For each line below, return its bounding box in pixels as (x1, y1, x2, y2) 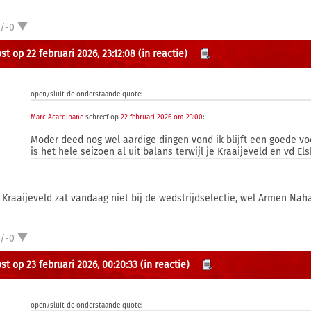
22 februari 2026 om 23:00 (121, 113, 203, 121)
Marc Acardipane (31, 113, 84, 121)
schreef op (83, 113, 121, 121)
